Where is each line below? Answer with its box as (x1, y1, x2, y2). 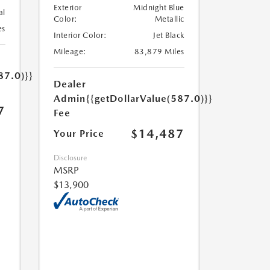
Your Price (53, 128, 104, 140)
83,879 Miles (134, 47, 184, 57)
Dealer (53, 78, 86, 90)
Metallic (154, 14, 184, 24)
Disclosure (53, 154, 87, 163)
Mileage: (53, 47, 87, 57)
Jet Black (153, 31, 184, 40)
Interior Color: (53, 31, 107, 40)
